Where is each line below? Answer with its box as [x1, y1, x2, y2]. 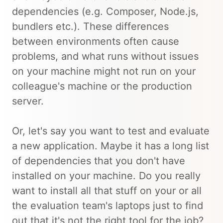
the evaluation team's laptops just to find [12, 200, 203, 212]
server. [12, 95, 44, 108]
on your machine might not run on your [12, 65, 196, 78]
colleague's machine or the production [12, 80, 192, 93]
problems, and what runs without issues [12, 50, 199, 63]
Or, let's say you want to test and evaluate [12, 125, 210, 137]
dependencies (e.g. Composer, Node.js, [12, 5, 199, 18]
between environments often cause [12, 35, 179, 48]
